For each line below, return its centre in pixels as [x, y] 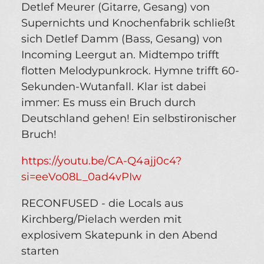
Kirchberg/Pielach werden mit [101, 220]
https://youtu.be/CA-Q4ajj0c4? [101, 161]
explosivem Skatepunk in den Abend [119, 235]
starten [40, 251]
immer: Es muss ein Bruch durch [108, 103]
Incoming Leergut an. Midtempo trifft [120, 55]
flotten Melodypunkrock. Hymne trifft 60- [130, 71]
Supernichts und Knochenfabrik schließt [128, 23]
